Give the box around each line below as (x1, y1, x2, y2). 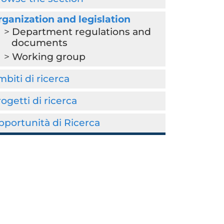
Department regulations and (11, 26, 151, 37)
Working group (11, 51, 85, 62)
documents (11, 37, 67, 48)
